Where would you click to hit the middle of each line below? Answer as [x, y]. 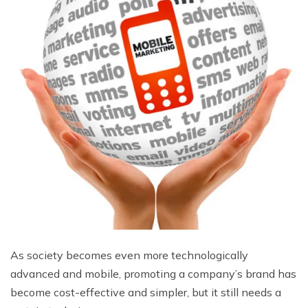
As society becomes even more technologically [129, 255]
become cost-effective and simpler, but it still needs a [146, 293]
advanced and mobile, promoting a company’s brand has [153, 274]
